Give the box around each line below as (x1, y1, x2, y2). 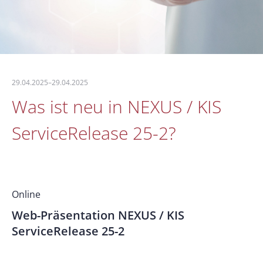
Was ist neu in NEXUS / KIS (12, 95, 221, 119)
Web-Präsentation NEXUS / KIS (12, 207, 184, 223)
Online (12, 188, 41, 201)
